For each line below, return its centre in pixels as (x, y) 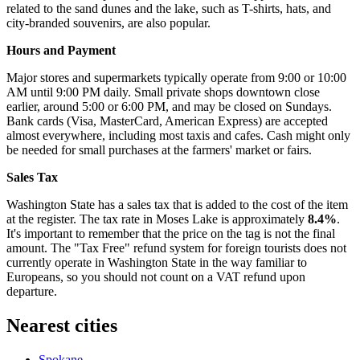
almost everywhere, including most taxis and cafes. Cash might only (178, 135)
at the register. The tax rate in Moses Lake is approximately (157, 219)
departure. (32, 291)
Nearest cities (62, 325)
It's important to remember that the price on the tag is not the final (171, 233)
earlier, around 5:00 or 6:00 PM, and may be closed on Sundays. (169, 106)
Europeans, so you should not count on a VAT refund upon (156, 276)
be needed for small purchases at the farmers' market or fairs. (159, 149)
